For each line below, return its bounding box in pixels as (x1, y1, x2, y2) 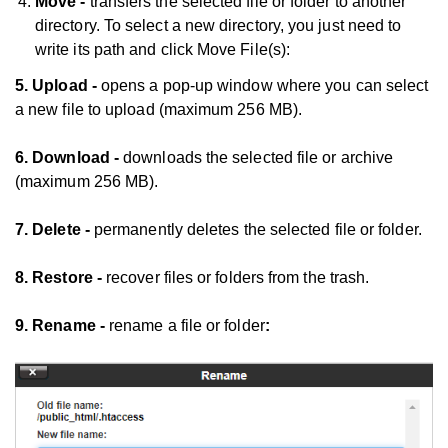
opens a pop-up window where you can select (100, 76, 429, 94)
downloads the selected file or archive (119, 148, 394, 166)
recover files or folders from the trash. (106, 268, 370, 286)
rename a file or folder (108, 316, 265, 334)
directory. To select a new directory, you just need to (35, 16, 402, 34)
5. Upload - (15, 76, 101, 94)
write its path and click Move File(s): (35, 40, 291, 58)
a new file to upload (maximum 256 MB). (15, 100, 303, 118)
